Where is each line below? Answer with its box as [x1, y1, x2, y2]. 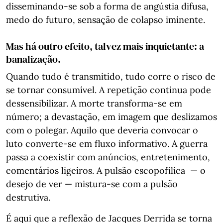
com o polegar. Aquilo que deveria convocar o [6, 124, 198, 136]
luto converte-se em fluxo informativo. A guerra [6, 138, 208, 149]
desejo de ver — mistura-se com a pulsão [6, 178, 178, 190]
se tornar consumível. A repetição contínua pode [6, 84, 211, 96]
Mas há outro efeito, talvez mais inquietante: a [6, 39, 204, 53]
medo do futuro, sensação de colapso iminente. [6, 14, 205, 25]
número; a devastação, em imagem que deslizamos [6, 111, 217, 122]
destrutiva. [6, 192, 50, 203]
